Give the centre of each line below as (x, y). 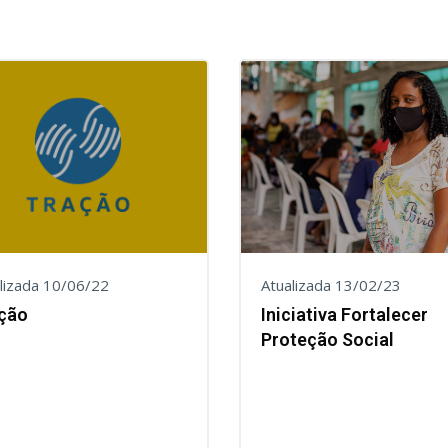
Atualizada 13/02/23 (331, 285)
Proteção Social (327, 339)
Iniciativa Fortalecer (344, 314)
